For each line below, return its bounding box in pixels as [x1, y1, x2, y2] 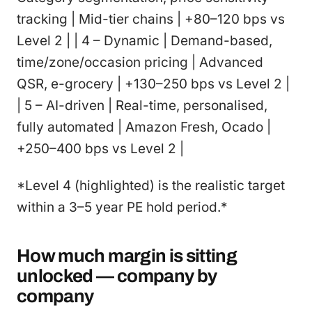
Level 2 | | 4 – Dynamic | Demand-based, [17, 32, 272, 49]
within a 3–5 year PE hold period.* [17, 198, 228, 215]
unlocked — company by [17, 265, 217, 286]
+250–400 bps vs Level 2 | [17, 140, 184, 157]
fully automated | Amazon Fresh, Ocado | [17, 118, 271, 135]
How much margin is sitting [17, 245, 237, 265]
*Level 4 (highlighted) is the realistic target [17, 177, 285, 194]
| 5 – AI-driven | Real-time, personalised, [17, 97, 267, 114]
